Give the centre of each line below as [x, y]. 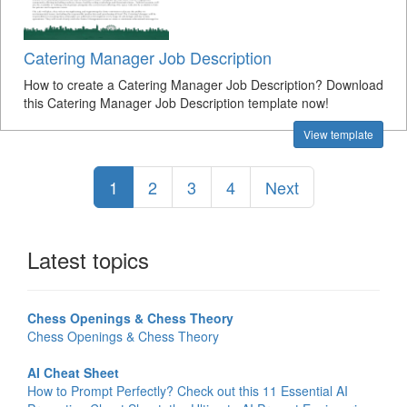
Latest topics [88, 259]
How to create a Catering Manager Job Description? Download [203, 84]
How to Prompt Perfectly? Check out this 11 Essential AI [188, 391]
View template [338, 134]
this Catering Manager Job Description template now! [176, 103]
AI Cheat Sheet [73, 372]
